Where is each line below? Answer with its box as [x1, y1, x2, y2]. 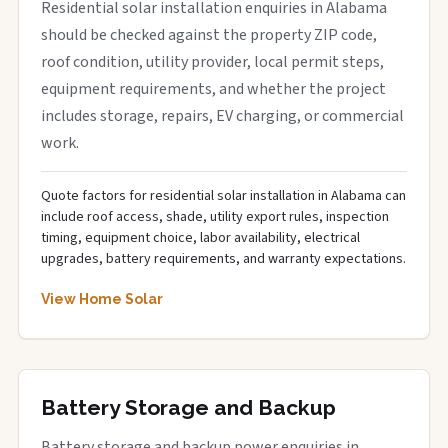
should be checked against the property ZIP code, [41, 24, 377, 46]
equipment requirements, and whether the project [41, 78, 386, 100]
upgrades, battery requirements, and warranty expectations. [41, 249, 406, 269]
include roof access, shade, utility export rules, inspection [41, 207, 389, 227]
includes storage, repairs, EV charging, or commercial [41, 105, 404, 127]
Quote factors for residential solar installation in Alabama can [41, 186, 406, 206]
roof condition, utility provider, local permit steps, [41, 51, 384, 73]
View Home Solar [41, 291, 163, 307]
